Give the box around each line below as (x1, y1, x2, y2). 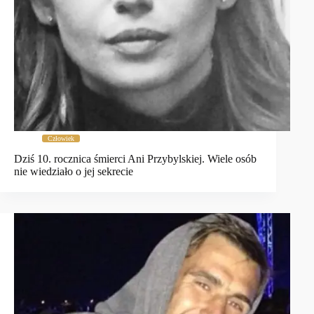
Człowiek (48, 135, 74, 143)
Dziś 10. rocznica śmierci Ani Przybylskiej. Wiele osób (14, 153, 257, 165)
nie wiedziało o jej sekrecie (14, 165, 133, 178)
